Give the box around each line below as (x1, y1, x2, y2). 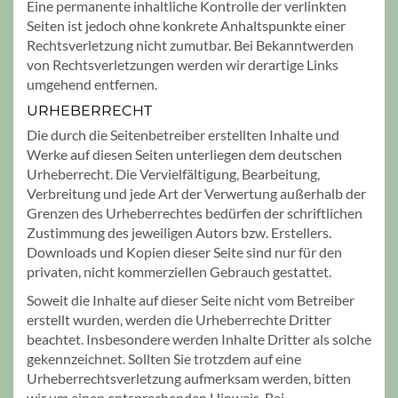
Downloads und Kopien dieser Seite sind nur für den (27, 243, 342, 260)
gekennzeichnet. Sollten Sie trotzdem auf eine (27, 349, 301, 367)
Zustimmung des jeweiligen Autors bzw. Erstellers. (27, 223, 331, 241)
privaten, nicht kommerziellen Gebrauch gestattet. (27, 262, 331, 280)
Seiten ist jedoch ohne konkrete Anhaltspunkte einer (27, 16, 346, 34)
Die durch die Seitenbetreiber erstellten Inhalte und (27, 125, 339, 143)
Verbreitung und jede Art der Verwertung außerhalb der (27, 184, 366, 202)
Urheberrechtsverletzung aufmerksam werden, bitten (27, 369, 351, 386)
